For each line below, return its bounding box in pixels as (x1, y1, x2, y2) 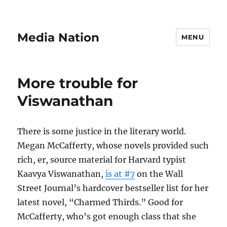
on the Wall (135, 169, 183, 179)
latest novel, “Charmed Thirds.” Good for (17, 197, 183, 207)
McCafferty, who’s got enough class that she (17, 211, 197, 221)
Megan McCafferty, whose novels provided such (17, 140, 209, 150)
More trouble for (17, 74, 138, 92)
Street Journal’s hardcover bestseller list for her (17, 183, 209, 193)
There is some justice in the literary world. (17, 126, 186, 136)
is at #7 (105, 169, 135, 179)
